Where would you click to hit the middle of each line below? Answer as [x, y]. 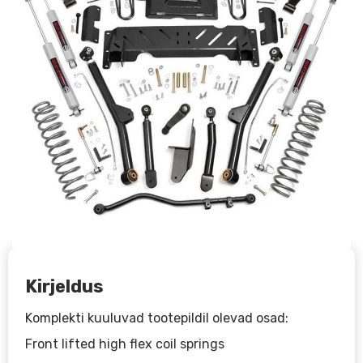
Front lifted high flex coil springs [125, 344]
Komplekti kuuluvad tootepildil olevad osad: [157, 318]
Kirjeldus [65, 286]
